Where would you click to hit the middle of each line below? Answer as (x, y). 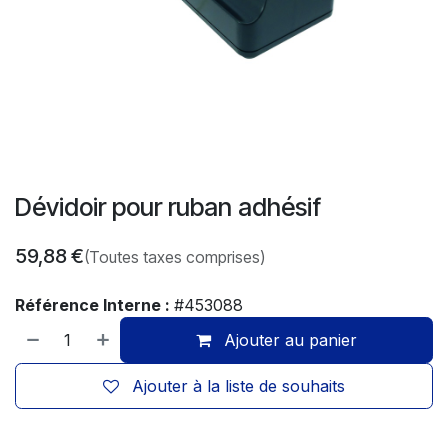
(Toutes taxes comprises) (174, 257)
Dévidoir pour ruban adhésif (168, 207)
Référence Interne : (94, 305)
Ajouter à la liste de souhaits (238, 386)
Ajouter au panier (288, 340)
